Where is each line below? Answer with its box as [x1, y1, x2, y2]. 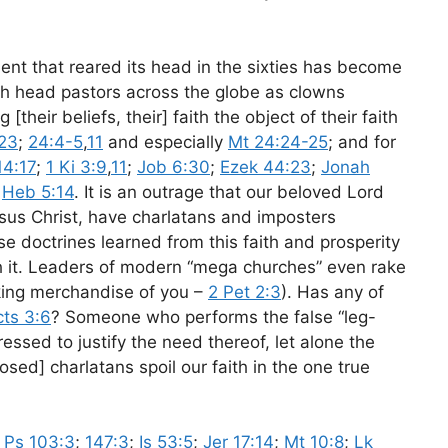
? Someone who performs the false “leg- [51, 306, 376, 327]
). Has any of [281, 281, 384, 302]
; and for [328, 131, 396, 152]
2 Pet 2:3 [208, 281, 281, 302]
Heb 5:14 [2, 181, 74, 202]
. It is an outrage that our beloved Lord [74, 181, 384, 202]
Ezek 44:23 [220, 156, 311, 177]
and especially [103, 131, 228, 152]
